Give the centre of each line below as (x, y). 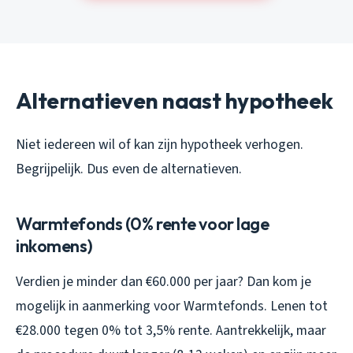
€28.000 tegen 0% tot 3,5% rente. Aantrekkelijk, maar (171, 330)
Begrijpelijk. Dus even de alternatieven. (129, 169)
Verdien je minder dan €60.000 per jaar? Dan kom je (163, 281)
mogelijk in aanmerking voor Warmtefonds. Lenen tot (172, 306)
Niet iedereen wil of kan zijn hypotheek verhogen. (160, 144)
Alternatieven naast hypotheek (175, 100)
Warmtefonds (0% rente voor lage (143, 223)
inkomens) (54, 245)
